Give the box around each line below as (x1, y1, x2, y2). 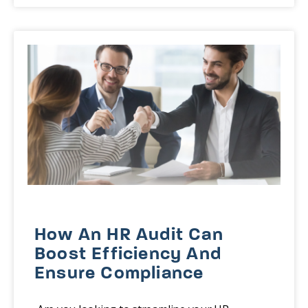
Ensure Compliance (34, 265, 204, 284)
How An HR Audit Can (34, 226, 223, 245)
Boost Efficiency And (34, 245, 221, 265)
